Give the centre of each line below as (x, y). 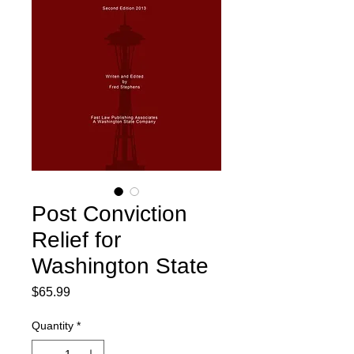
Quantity (53, 326)
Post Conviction (109, 214)
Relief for (76, 240)
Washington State (120, 266)
